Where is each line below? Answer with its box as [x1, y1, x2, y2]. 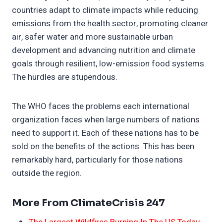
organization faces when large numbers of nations [12, 113, 200, 126]
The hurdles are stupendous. [12, 71, 117, 84]
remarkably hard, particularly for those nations [12, 154, 183, 166]
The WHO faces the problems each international [12, 100, 189, 113]
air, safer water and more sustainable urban [12, 31, 173, 44]
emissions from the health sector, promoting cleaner [12, 17, 208, 30]
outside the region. [12, 167, 82, 180]
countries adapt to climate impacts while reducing [12, 4, 198, 17]
